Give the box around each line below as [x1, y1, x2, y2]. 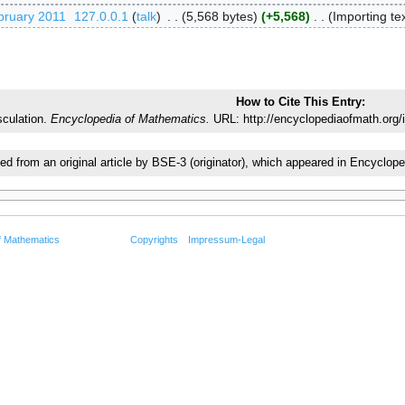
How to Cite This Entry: [235, 96, 365, 109]
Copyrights [129, 233, 178, 245]
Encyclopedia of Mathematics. [51, 113, 210, 127]
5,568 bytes [186, 8, 254, 24]
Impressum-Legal [188, 233, 266, 245]
